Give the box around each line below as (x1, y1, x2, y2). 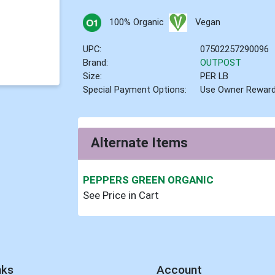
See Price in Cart (83, 189, 160, 202)
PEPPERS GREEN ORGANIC (83, 174, 214, 187)
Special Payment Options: (83, 83, 187, 95)
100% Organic (109, 16, 164, 28)
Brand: (83, 56, 109, 68)
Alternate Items (91, 135, 188, 151)
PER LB (200, 70, 229, 82)
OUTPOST (200, 56, 242, 68)
